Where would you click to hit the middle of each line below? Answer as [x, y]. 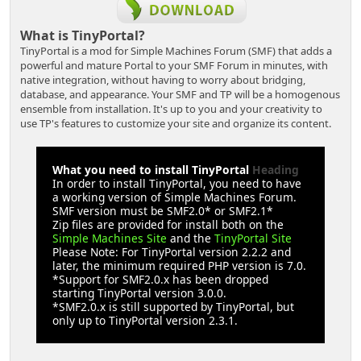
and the [191, 239]
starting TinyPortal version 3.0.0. [140, 293]
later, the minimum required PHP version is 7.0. [180, 266]
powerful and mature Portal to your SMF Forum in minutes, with [174, 66]
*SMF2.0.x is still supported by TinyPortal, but [174, 307]
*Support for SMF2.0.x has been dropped [161, 280]
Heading [274, 170]
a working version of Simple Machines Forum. [175, 197]
